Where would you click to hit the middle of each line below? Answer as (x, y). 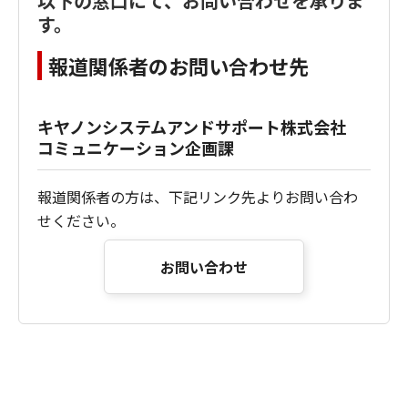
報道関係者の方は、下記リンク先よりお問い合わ (198, 197)
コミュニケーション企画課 (136, 148)
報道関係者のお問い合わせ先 (178, 66)
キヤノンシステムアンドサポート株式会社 (200, 127)
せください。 (81, 220)
